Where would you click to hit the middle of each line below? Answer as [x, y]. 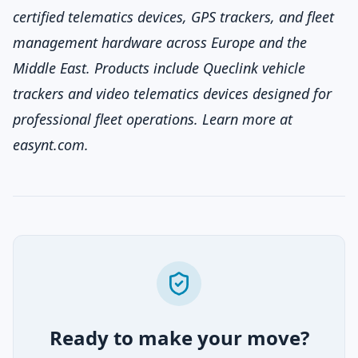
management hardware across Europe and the [160, 42]
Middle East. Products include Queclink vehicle [159, 68]
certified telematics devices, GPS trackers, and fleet [173, 17]
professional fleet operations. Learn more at [153, 119]
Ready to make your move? [179, 338]
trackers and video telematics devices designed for [172, 93]
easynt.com [49, 145]
